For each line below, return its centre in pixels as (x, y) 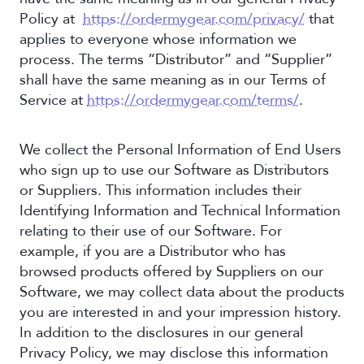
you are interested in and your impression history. (180, 312)
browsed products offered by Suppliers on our (171, 272)
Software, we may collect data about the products (182, 292)
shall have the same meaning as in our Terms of (173, 80)
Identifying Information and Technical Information (180, 211)
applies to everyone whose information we (158, 39)
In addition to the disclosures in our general (161, 333)
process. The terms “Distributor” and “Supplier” (176, 60)
